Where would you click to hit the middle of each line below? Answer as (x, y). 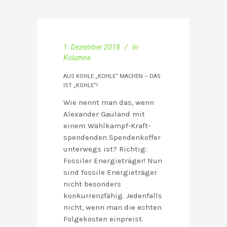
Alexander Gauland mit (104, 114)
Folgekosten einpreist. (103, 219)
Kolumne (77, 58)
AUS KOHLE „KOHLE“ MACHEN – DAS (112, 77)
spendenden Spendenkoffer (112, 138)
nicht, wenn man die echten (112, 207)
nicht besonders (92, 184)
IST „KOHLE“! (81, 86)
